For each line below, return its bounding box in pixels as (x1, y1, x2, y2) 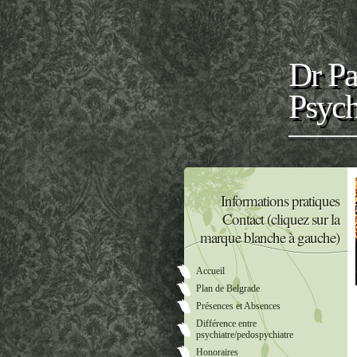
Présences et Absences (196, 301, 280, 311)
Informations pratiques (221, 190, 339, 210)
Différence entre (196, 319, 257, 328)
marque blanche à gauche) (200, 227, 339, 247)
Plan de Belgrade (196, 284, 260, 293)
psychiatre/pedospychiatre (196, 330, 293, 339)
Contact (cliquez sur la (222, 209, 339, 229)
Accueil (196, 266, 225, 276)
